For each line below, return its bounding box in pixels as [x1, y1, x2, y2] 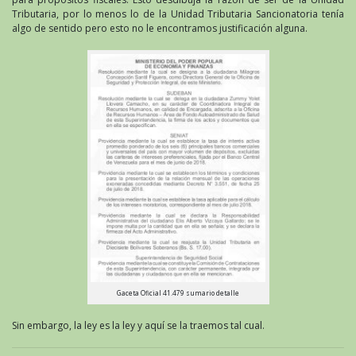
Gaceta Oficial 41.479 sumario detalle [117, 288, 239, 297]
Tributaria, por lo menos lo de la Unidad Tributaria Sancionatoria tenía [12, 7, 344, 21]
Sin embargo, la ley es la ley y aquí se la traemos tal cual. [12, 319, 265, 333]
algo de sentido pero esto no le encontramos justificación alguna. [12, 21, 308, 36]
